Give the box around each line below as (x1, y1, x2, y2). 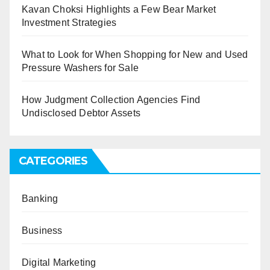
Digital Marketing (22, 257, 96, 268)
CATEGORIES (19, 154, 87, 168)
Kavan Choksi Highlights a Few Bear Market (22, 4, 216, 14)
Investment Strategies (22, 17, 117, 28)
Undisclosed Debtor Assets (22, 107, 140, 118)
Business (22, 225, 63, 236)
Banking (22, 193, 58, 204)
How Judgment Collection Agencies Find (22, 94, 201, 105)
